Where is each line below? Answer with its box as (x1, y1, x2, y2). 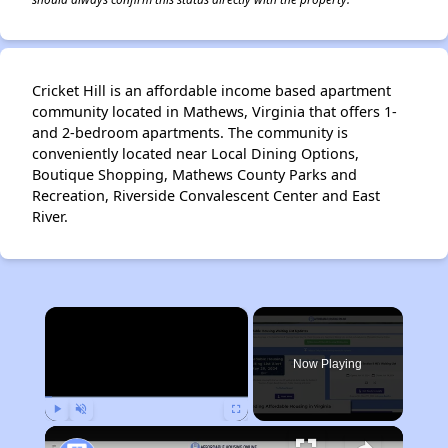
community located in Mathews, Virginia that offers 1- (32, 102, 397, 122)
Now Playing (293, 357, 363, 372)
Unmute (80, 426, 111, 436)
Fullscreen (235, 426, 274, 436)
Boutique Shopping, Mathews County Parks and (32, 165, 357, 185)
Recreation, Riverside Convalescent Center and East (32, 186, 380, 206)
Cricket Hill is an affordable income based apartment (32, 81, 391, 101)
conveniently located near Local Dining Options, (32, 144, 359, 164)
